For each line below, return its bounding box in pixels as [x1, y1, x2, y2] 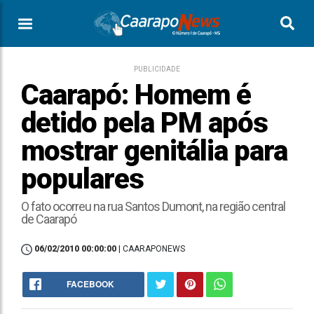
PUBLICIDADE [134, 65, 180, 73]
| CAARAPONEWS [118, 244, 185, 254]
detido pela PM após [21, 107, 268, 139]
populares [21, 163, 144, 196]
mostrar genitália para [21, 135, 287, 168]
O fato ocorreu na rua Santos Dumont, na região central [21, 199, 285, 214]
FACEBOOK [67, 278, 114, 290]
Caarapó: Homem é [21, 78, 251, 111]
